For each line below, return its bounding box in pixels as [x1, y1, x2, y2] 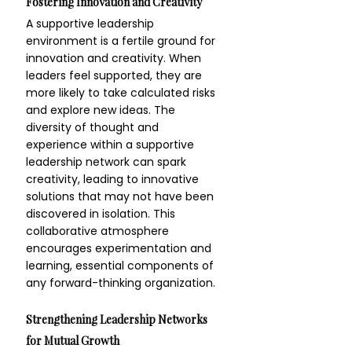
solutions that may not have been [26, 189, 217, 204]
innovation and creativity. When [26, 50, 204, 66]
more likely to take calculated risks [26, 85, 218, 101]
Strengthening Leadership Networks [26, 312, 210, 327]
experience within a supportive [26, 137, 197, 152]
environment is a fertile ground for [26, 33, 218, 49]
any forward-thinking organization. [26, 275, 215, 291]
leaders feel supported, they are [26, 68, 205, 83]
